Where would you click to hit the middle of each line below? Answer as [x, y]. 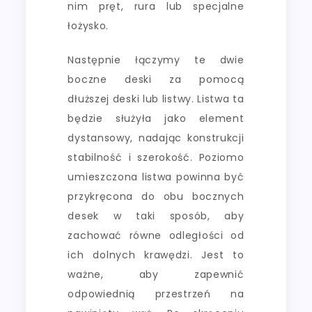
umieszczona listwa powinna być [156, 177]
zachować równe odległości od [156, 235]
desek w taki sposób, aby [156, 216]
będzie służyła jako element [156, 118]
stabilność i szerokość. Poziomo [156, 157]
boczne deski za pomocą [156, 79]
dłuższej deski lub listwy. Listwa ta [156, 99]
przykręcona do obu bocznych [156, 196]
